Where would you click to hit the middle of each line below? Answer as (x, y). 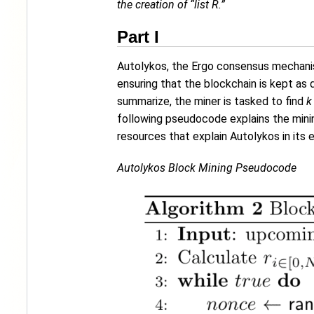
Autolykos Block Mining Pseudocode (207, 168)
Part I (138, 37)
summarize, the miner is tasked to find (212, 101)
